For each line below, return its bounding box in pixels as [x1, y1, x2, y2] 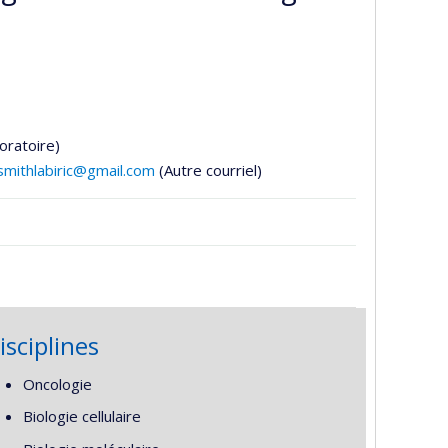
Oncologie [22, 373, 92, 394]
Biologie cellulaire [22, 406, 141, 426]
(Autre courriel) [159, 160, 262, 180]
